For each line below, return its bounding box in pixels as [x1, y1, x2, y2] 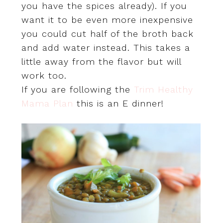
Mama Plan [21, 98, 73, 109]
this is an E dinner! [73, 98, 164, 109]
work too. [21, 70, 67, 81]
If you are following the [21, 84, 134, 95]
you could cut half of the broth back [21, 28, 194, 39]
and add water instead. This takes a [21, 42, 190, 53]
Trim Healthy [133, 84, 193, 95]
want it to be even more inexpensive [21, 14, 193, 25]
